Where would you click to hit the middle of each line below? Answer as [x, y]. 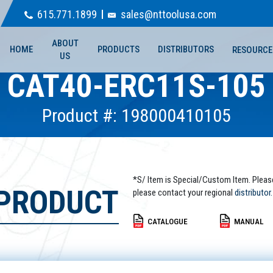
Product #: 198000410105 [136, 116]
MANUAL [249, 221]
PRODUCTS [118, 50]
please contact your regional [183, 193]
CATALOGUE [167, 221]
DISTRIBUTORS [186, 50]
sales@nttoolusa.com [168, 14]
